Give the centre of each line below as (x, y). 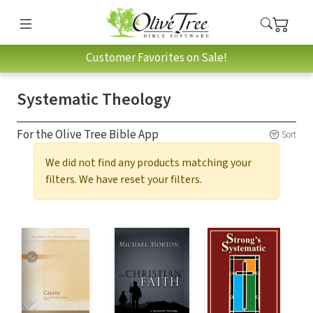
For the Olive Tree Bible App (88, 134)
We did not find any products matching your (148, 162)
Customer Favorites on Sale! (156, 58)
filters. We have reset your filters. (124, 179)
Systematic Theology (94, 99)
